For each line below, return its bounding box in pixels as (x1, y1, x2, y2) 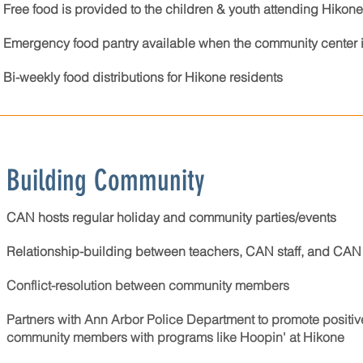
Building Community (6, 163, 205, 198)
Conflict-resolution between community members (6, 277, 289, 293)
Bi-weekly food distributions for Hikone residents (3, 69, 283, 85)
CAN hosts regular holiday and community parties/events (6, 209, 340, 225)
